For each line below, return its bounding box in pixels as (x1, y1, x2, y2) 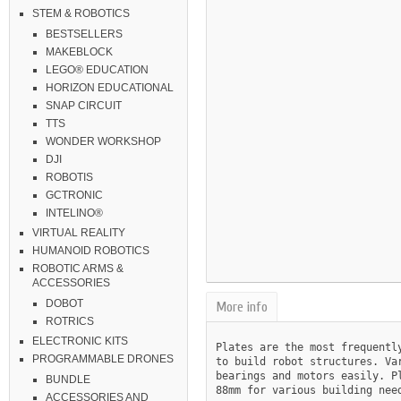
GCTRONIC (46, 189, 103, 201)
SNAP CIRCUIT (46, 99, 122, 112)
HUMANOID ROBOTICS (32, 244, 149, 257)
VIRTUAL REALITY (32, 226, 125, 239)
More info (215, 298, 268, 315)
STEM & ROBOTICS (32, 7, 130, 20)
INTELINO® (46, 207, 103, 219)
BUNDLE (46, 373, 90, 386)
